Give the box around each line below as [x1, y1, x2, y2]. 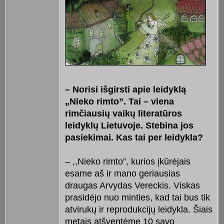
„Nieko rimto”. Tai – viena [64, 96, 174, 106]
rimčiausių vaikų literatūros [64, 108, 182, 118]
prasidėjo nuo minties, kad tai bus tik [64, 192, 210, 202]
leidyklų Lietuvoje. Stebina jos [64, 120, 193, 130]
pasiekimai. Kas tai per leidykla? [64, 132, 203, 142]
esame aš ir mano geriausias [64, 168, 180, 178]
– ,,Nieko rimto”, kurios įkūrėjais [64, 156, 190, 166]
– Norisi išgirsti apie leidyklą [64, 84, 186, 94]
